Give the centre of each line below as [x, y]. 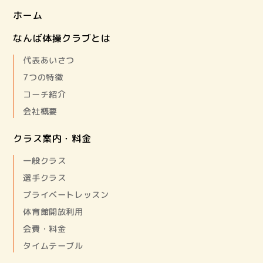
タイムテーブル [53, 246]
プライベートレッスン [66, 195]
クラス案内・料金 [52, 139]
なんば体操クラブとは [62, 38]
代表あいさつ [49, 61]
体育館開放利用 [53, 212]
